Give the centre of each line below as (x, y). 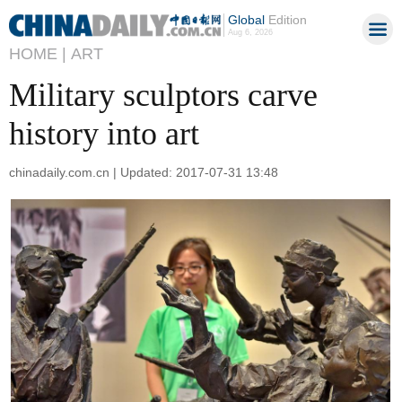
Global (246, 20)
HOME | (38, 54)
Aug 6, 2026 (250, 32)
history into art (104, 134)
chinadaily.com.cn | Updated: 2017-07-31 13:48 (144, 172)
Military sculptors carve (163, 95)
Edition (285, 20)
